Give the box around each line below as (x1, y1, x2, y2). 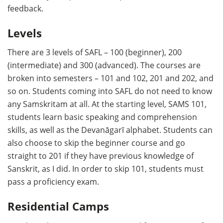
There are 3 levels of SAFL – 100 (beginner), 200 (7, 47, 182, 58)
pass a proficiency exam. (7, 176, 99, 188)
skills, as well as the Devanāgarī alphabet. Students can (7, 124, 213, 136)
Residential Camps (7, 199, 109, 214)
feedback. (7, 2, 43, 14)
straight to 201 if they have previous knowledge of (7, 150, 194, 162)
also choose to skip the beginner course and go (7, 137, 185, 149)
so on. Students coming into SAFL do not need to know (7, 86, 212, 97)
